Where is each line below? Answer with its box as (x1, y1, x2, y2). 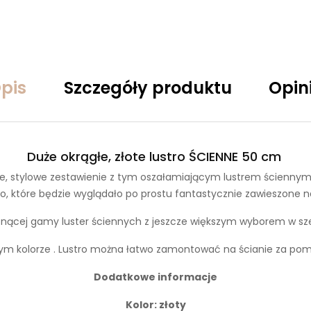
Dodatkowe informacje (94, 270, 217, 285)
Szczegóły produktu (63, 76, 232, 100)
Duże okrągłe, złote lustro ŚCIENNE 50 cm (26, 148, 285, 166)
